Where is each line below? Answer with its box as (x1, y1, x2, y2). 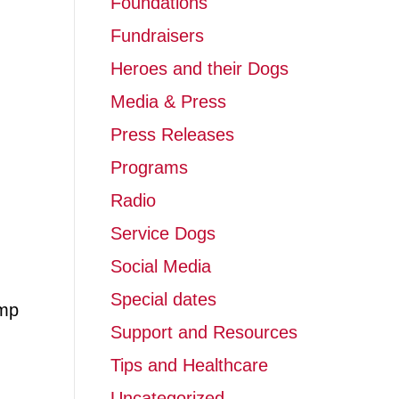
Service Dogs (110, 224, 216, 243)
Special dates (110, 289, 216, 309)
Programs (110, 158, 188, 177)
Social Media (110, 256, 211, 276)
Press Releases (110, 125, 234, 144)
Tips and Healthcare (110, 355, 268, 375)
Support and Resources (110, 322, 297, 342)
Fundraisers (110, 26, 204, 45)
